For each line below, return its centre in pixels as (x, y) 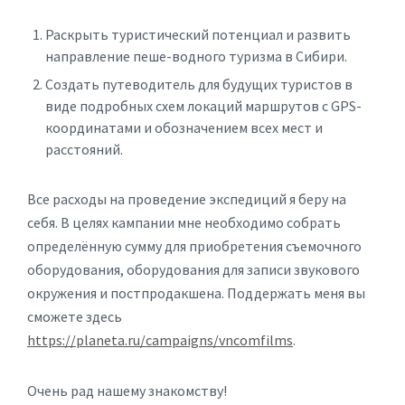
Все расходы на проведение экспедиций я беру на (187, 199)
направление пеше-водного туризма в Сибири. (196, 56)
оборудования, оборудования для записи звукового (193, 269)
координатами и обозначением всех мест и (184, 127)
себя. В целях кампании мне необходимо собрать (184, 222)
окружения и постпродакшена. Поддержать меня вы (196, 293)
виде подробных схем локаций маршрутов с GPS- (203, 106)
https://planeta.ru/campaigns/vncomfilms (160, 340)
